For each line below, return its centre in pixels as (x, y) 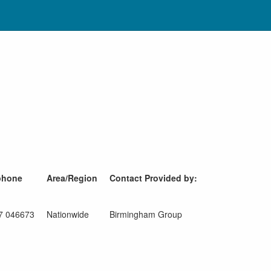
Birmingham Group (145, 214)
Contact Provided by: (153, 178)
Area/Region (72, 178)
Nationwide (67, 214)
